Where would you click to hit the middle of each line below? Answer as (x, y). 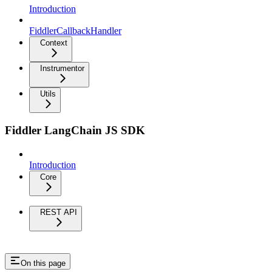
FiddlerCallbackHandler (75, 30)
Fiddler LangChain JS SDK (75, 131)
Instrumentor (62, 68)
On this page (43, 263)
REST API (59, 212)
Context (54, 42)
